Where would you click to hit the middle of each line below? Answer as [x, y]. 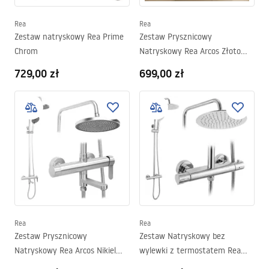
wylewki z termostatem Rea [155, 250]
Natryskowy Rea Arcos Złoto [190, 51]
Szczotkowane [165, 65]
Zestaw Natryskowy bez [182, 236]
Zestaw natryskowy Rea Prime [69, 37]
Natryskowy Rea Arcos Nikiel [65, 250]
